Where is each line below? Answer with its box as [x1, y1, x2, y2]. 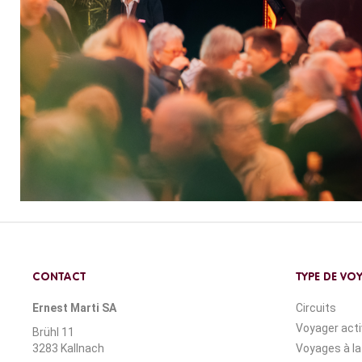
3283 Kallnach [32, 342, 104, 356]
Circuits [296, 301, 336, 315]
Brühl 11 [32, 326, 74, 339]
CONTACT [32, 271, 86, 284]
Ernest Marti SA [32, 301, 116, 315]
